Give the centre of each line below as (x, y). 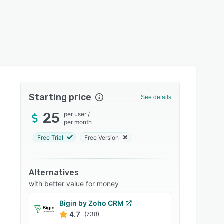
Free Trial (51, 137)
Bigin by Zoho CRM (92, 203)
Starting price (60, 97)
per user (75, 114)
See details (156, 97)
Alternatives (54, 173)
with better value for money (74, 184)
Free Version (102, 137)
